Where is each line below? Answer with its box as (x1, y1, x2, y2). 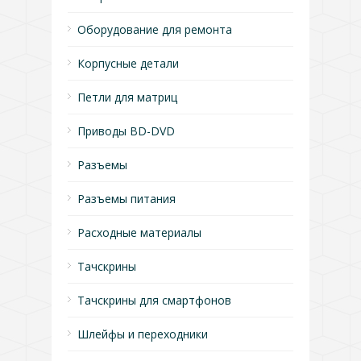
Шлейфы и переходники (77, 326, 208, 342)
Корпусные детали (77, 56, 179, 71)
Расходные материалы (77, 225, 201, 240)
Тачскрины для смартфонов (77, 293, 231, 308)
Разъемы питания (77, 191, 176, 206)
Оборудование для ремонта (77, 22, 232, 37)
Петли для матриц (77, 89, 177, 105)
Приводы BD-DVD (77, 123, 175, 139)
